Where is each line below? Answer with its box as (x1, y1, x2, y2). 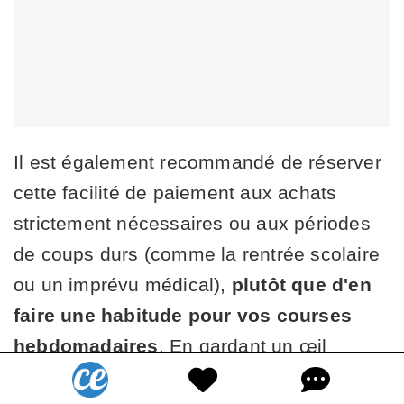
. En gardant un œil (158, 335, 327, 356)
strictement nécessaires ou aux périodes (14, 212, 371, 234)
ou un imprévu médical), (14, 273, 232, 295)
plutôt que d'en (231, 273, 372, 295)
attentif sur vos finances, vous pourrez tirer (14, 365, 390, 387)
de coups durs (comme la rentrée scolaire (14, 243, 381, 264)
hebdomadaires (14, 335, 159, 356)
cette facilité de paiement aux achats (14, 181, 337, 203)
